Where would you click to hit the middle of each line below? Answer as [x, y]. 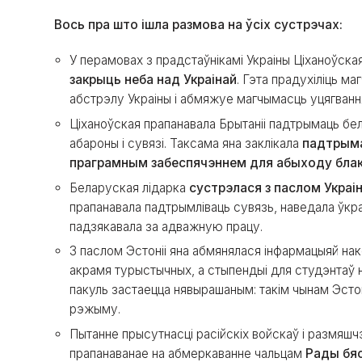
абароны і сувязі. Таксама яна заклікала [186, 143]
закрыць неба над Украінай [153, 80]
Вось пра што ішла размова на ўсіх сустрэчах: [199, 25]
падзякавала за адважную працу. [166, 226]
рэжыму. [95, 309]
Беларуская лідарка [129, 187]
